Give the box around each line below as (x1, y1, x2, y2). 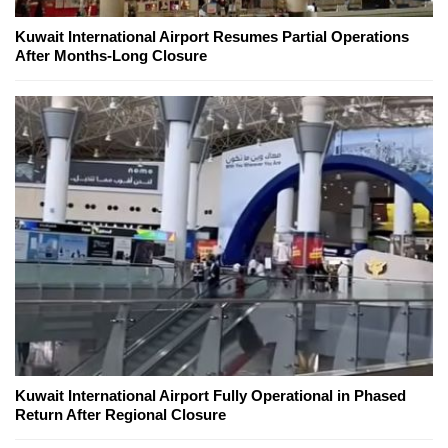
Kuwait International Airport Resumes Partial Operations (15, 27, 409, 45)
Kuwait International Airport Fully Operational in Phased (15, 387, 406, 405)
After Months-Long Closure (15, 46, 207, 64)
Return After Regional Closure (15, 406, 226, 424)
